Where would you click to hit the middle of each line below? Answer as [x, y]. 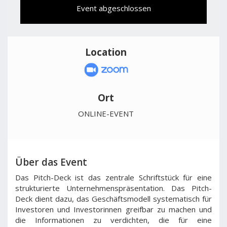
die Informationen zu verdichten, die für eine [113, 220]
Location [106, 52]
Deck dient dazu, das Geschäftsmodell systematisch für [113, 199]
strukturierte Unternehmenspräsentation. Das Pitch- [113, 188]
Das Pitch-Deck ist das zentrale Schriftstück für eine [113, 177]
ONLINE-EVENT [106, 113]
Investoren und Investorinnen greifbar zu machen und [113, 209]
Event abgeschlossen [113, 8]
